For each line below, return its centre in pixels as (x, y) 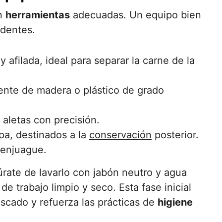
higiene (175, 202)
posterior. (175, 135)
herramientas (38, 15)
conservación (120, 135)
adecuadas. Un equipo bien (136, 15)
